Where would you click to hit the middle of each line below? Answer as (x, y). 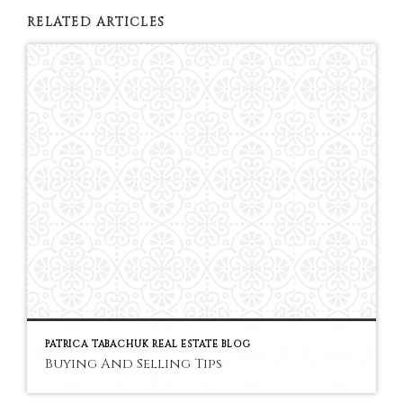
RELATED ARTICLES (96, 22)
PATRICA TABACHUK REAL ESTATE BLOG (148, 344)
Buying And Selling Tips (134, 363)
